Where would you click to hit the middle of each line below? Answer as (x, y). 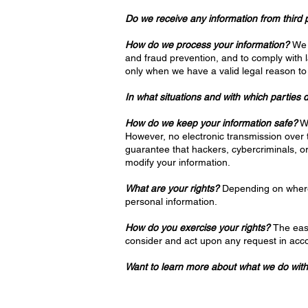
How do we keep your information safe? (211, 123)
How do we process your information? (207, 45)
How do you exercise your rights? (198, 228)
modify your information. (179, 162)
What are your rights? (172, 188)
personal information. (173, 201)
